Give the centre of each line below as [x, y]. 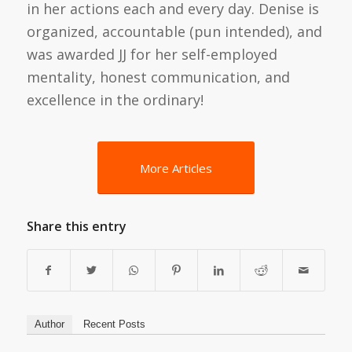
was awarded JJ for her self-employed [152, 55]
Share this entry [76, 227]
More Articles [176, 169]
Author [49, 324]
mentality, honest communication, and [158, 77]
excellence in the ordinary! [115, 100]
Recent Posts [114, 324]
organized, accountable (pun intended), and [174, 32]
